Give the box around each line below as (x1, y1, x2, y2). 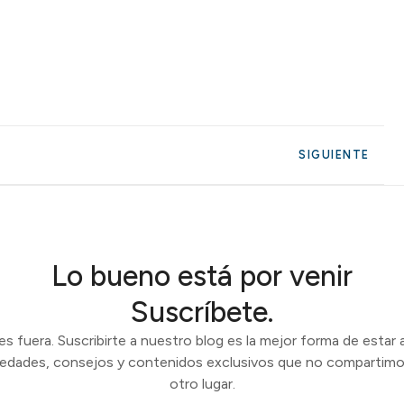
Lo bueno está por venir (51, 259, 353, 293)
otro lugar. (169, 375, 235, 392)
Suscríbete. (130, 295, 274, 329)
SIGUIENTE (298, 148, 370, 161)
